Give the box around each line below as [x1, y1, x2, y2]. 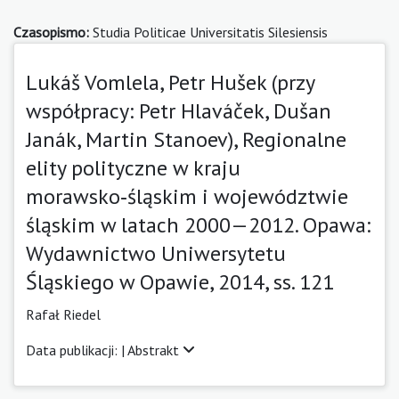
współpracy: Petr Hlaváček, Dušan [26, 96, 331, 125]
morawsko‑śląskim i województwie [26, 182, 348, 210]
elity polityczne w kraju [26, 153, 240, 182]
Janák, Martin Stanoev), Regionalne [26, 125, 346, 153]
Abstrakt [127, 340, 183, 359]
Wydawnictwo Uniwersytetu [26, 239, 286, 267]
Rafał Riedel [26, 305, 101, 323]
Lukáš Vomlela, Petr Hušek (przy [26, 68, 314, 96]
